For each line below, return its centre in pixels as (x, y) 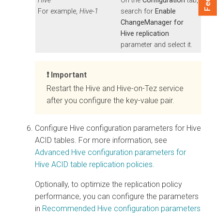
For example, (59, 11)
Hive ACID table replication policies (94, 164)
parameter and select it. (156, 45)
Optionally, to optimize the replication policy (108, 184)
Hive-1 (89, 11)
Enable (165, 11)
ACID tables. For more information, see (101, 140)
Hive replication (145, 33)
